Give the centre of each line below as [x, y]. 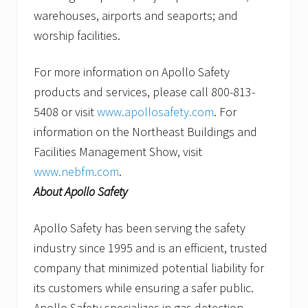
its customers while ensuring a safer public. [146, 288]
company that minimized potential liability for [149, 268]
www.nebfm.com [76, 172]
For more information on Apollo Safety [132, 72]
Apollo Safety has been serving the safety [140, 228]
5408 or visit [65, 112]
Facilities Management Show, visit [118, 152]
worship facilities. [77, 36]
